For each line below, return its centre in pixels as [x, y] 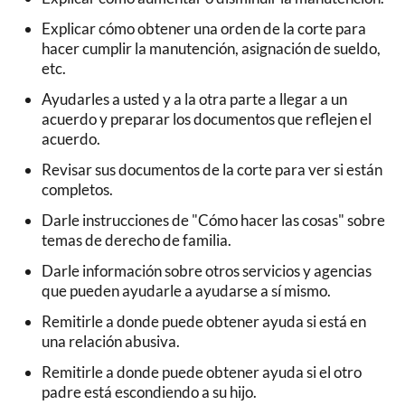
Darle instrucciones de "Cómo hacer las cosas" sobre [213, 221]
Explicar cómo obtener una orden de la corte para [204, 29]
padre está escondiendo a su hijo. [149, 392]
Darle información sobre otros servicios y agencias [207, 271]
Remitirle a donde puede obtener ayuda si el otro [202, 372]
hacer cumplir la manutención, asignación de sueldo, [211, 49]
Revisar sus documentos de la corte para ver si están [212, 170]
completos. [77, 190]
